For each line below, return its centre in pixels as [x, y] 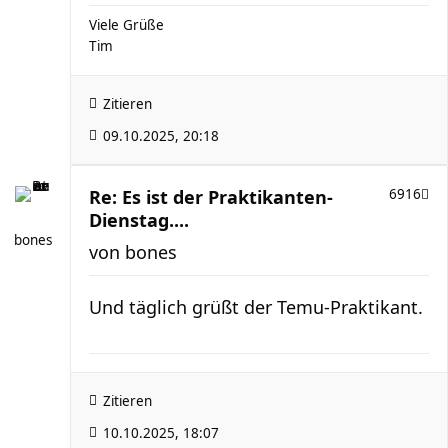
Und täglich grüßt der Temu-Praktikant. [256, 306]
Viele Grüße [126, 24]
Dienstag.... [139, 219]
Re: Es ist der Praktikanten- [211, 196]
